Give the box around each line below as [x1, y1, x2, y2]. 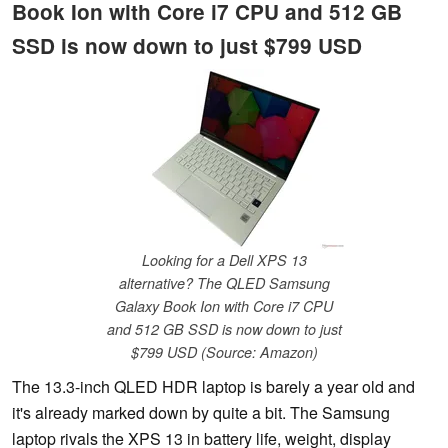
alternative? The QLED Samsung [118, 273, 330, 294]
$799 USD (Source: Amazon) [130, 342, 318, 363]
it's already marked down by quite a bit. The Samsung [12, 401, 390, 425]
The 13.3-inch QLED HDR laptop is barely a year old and [12, 375, 415, 399]
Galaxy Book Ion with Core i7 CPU [115, 296, 333, 317]
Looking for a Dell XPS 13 [141, 250, 307, 271]
